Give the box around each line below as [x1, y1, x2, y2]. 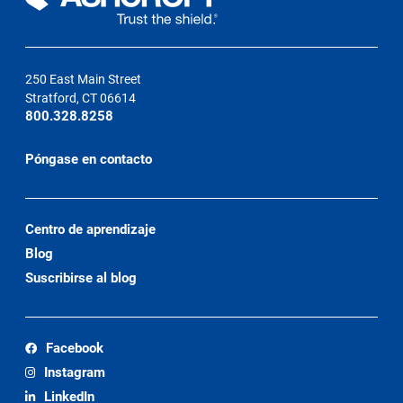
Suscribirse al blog [25, 269, 138, 286]
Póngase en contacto [25, 150, 157, 167]
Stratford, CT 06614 [25, 90, 137, 105]
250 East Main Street [25, 71, 142, 86]
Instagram [44, 363, 106, 381]
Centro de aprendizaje [25, 220, 157, 237]
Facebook [46, 339, 104, 356]
